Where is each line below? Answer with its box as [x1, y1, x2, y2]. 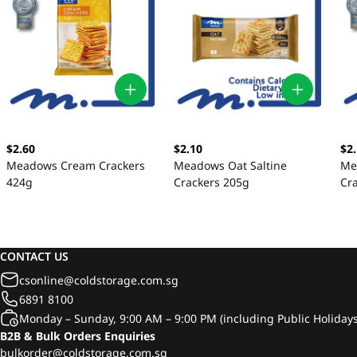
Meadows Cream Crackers [6, 158, 145, 174]
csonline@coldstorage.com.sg [19, 272, 178, 288]
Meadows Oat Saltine [173, 158, 287, 174]
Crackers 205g [173, 175, 249, 190]
